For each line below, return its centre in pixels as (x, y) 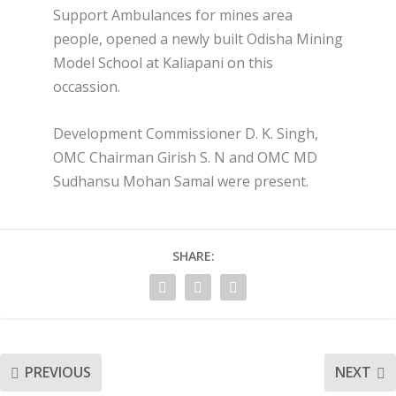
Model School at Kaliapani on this (163, 62)
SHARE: (194, 255)
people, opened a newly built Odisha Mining (198, 38)
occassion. (87, 86)
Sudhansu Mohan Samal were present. (181, 181)
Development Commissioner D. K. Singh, (186, 133)
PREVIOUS (58, 373)
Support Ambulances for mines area (173, 15)
